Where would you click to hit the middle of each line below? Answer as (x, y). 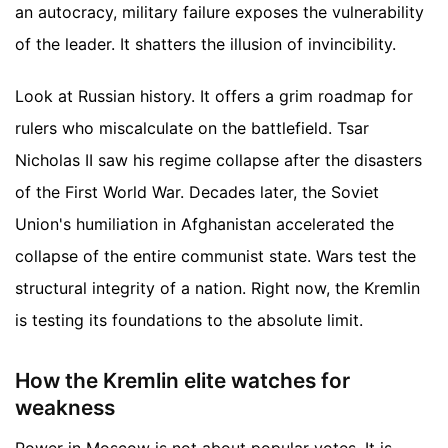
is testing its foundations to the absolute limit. (189, 320)
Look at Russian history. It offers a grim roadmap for (214, 96)
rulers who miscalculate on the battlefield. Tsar (192, 128)
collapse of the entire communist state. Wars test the (215, 256)
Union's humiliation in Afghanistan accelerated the (204, 224)
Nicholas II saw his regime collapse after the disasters (218, 160)
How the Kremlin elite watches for (182, 381)
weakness (65, 408)
